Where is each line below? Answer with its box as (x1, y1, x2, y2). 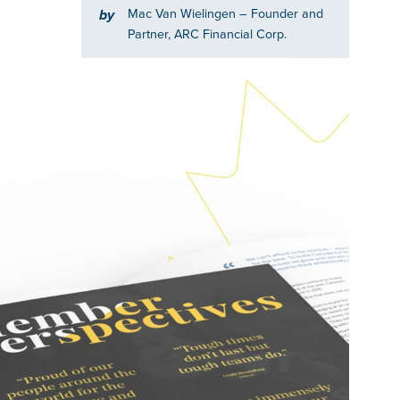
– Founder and (239, 4, 323, 23)
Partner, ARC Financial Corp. (128, 24, 287, 44)
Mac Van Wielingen (128, 4, 239, 23)
